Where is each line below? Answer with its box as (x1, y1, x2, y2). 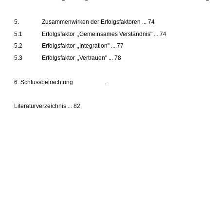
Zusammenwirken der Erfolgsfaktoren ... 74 (41, 18, 155, 25)
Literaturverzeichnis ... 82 (14, 102, 81, 109)
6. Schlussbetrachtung (14, 78, 73, 86)
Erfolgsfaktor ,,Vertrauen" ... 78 (41, 54, 121, 61)
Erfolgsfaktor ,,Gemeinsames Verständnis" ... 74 (41, 30, 166, 37)
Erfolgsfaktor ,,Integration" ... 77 (41, 42, 124, 49)
